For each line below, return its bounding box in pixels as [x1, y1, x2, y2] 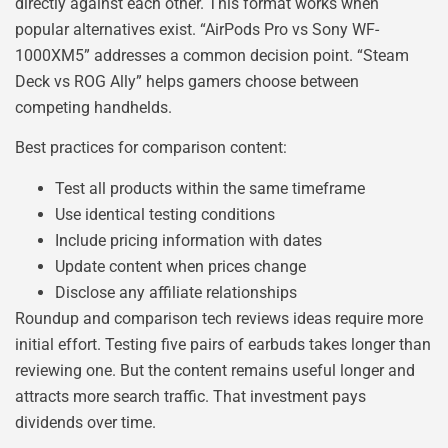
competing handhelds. [15, 98, 172, 118]
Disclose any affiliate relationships [55, 282, 297, 302]
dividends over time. [15, 412, 156, 432]
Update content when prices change [55, 256, 306, 276]
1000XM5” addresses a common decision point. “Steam [15, 46, 409, 66]
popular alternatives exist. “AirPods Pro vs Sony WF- [15, 20, 379, 40]
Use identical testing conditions [55, 204, 275, 224]
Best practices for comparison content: [15, 138, 287, 158]
